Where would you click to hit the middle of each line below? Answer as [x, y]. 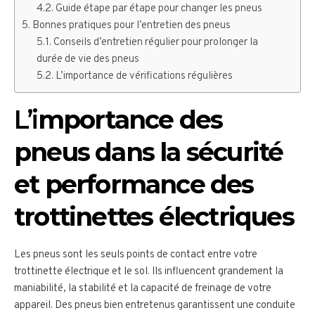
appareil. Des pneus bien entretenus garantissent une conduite [155, 306]
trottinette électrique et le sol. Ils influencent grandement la [149, 272]
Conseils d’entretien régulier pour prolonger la [156, 43]
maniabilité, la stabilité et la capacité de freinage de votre [143, 289]
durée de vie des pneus [88, 60]
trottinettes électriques [154, 217]
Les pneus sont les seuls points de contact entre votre [136, 255]
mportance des [130, 120]
